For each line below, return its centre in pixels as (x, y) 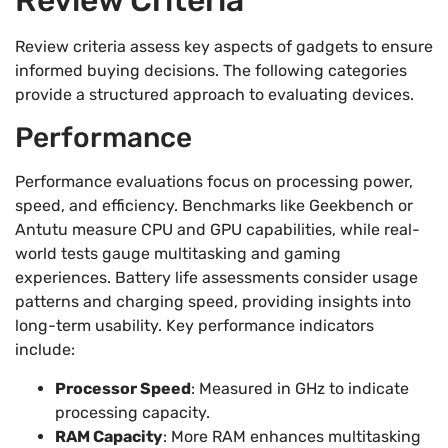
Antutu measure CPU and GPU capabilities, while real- (217, 230)
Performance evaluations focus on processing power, (214, 182)
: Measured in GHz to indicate (300, 388)
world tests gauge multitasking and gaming (178, 254)
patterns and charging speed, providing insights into (213, 302)
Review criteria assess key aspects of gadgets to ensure (224, 46)
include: (45, 350)
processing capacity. (132, 412)
